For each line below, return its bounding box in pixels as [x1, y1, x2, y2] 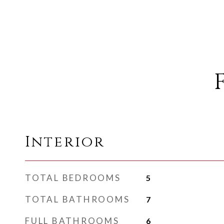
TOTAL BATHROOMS [25, 194, 130, 204]
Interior [25, 132, 105, 152]
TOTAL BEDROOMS [25, 172, 121, 183]
